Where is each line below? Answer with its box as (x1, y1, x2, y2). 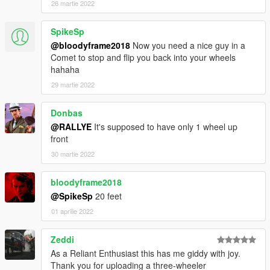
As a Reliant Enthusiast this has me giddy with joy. (51, 247, 240, 260)
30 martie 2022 (51, 149, 95, 159)
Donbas (51, 107, 83, 119)
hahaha (51, 63, 80, 76)
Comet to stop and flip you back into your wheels (51, 51, 236, 64)
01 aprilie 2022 (51, 206, 93, 216)
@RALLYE (51, 121, 92, 133)
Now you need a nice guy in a (130, 39, 245, 52)
